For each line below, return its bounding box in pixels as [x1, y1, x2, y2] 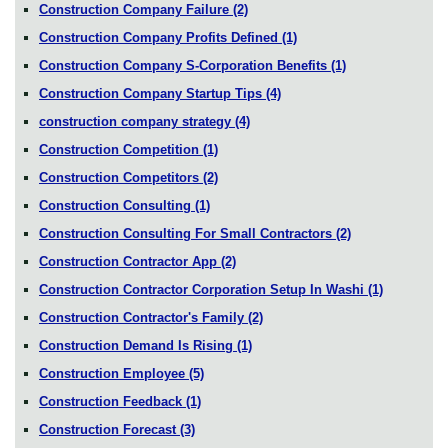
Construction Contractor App [39, 253, 221, 269]
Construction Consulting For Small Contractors [39, 225, 336, 241]
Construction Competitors [39, 169, 203, 185]
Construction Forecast [39, 421, 180, 437]
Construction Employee [39, 365, 189, 381]
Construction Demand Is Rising [39, 337, 237, 353]
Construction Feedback [39, 393, 186, 409]
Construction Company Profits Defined [39, 29, 282, 45]
